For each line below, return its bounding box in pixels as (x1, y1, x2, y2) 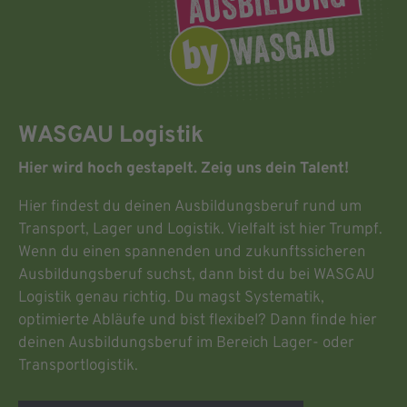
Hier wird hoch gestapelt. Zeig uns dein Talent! (18, 158, 349, 179)
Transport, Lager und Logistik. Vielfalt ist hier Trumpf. (18, 219, 382, 240)
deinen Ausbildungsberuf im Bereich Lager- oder (18, 333, 354, 353)
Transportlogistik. (18, 355, 138, 376)
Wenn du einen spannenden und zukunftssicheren (18, 242, 366, 263)
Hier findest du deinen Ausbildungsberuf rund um (18, 196, 362, 217)
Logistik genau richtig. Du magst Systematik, (18, 287, 324, 308)
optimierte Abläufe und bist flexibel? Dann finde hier (18, 310, 377, 331)
